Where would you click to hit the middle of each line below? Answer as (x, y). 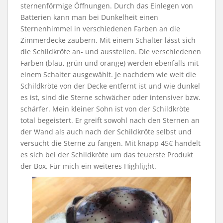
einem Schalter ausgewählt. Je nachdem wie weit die (108, 74)
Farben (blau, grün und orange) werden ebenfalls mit (110, 63)
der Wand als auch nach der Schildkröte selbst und (106, 131)
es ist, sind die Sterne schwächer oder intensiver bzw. (111, 97)
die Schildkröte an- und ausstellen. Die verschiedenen (111, 51)
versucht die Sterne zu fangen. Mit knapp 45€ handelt (111, 143)
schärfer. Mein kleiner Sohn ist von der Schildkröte (105, 109)
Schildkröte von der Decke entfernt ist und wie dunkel (110, 86)
